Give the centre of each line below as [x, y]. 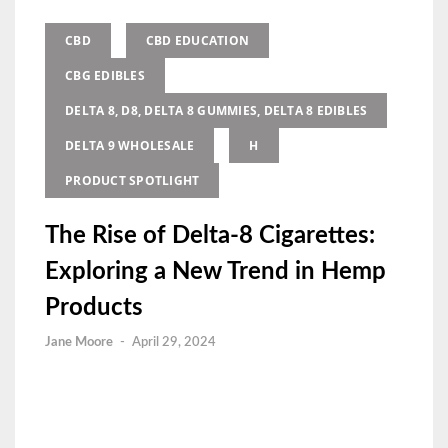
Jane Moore [79, 342]
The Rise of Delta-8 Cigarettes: [210, 236]
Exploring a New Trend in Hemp [215, 272]
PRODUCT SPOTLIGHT [132, 180]
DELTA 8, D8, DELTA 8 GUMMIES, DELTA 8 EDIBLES [216, 110]
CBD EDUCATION [197, 40]
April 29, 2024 [174, 342]
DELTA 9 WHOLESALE [130, 145]
